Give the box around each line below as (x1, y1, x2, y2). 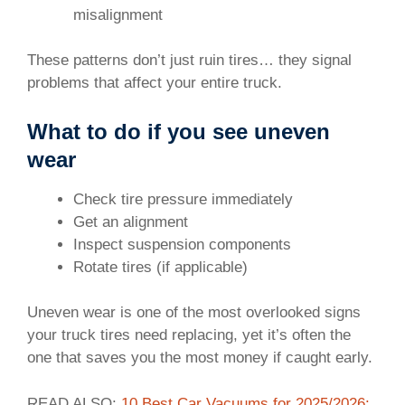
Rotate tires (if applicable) (73, 258, 248, 276)
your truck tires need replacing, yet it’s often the (27, 326, 351, 344)
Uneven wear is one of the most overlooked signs (27, 304, 361, 322)
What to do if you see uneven (27, 118, 330, 144)
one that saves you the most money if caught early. (27, 349, 372, 367)
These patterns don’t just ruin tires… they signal (27, 52, 352, 70)
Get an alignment (73, 212, 188, 231)
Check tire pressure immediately (73, 190, 293, 208)
